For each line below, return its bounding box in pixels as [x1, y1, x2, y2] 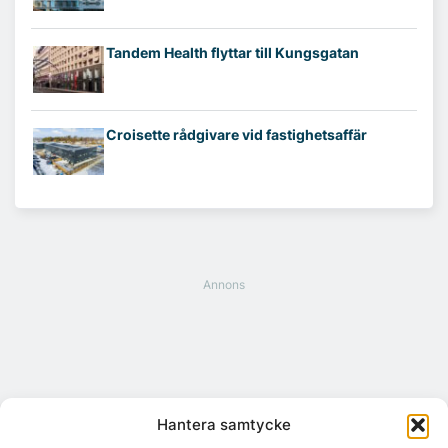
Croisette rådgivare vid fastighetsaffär [106, 126, 367, 144]
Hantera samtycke [157, 415, 291, 434]
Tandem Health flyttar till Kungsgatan [106, 43, 359, 61]
